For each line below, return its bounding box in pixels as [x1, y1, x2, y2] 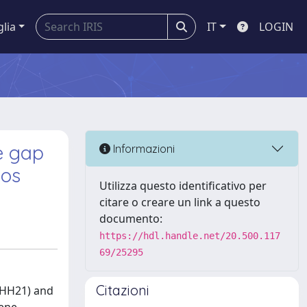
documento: [99, 211, 162, 226]
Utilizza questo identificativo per [99, 178, 267, 193]
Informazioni [110, 141, 175, 156]
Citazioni [96, 282, 149, 299]
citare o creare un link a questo [99, 195, 260, 210]
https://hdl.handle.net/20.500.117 [99, 230, 280, 241]
